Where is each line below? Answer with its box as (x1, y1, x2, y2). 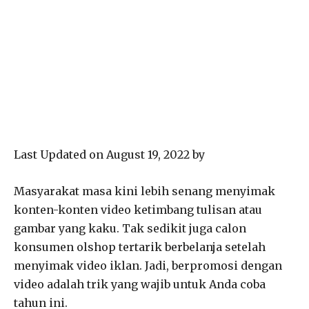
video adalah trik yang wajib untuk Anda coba (14, 277, 266, 291)
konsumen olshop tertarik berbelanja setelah (14, 239, 266, 254)
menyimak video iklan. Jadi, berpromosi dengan (14, 258, 282, 272)
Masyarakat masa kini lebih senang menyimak (14, 183, 275, 198)
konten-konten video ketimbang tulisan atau (14, 202, 262, 217)
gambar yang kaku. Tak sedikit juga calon (14, 221, 246, 235)
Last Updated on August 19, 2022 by (14, 147, 205, 161)
